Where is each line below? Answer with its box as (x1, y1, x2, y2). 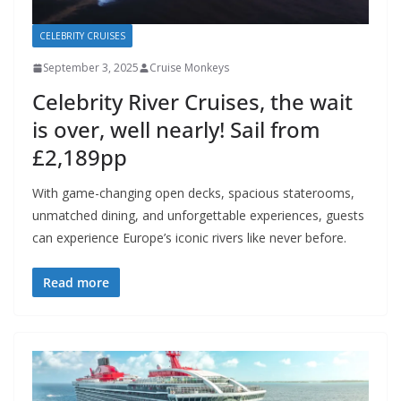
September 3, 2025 (43, 60, 139, 76)
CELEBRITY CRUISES (39, 30, 125, 43)
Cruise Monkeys (149, 60, 229, 76)
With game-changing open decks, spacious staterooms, (32, 184, 354, 202)
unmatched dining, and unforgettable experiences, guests (32, 207, 364, 225)
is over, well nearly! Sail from (32, 115, 320, 145)
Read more (43, 274, 109, 292)
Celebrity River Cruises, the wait (32, 87, 353, 117)
